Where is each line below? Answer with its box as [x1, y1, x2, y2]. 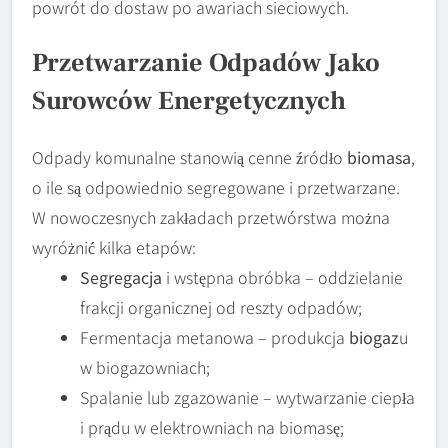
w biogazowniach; [80, 354, 210, 379]
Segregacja [80, 264, 162, 289]
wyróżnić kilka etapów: [32, 234, 196, 259]
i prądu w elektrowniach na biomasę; [80, 414, 344, 439]
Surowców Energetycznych [32, 84, 346, 119]
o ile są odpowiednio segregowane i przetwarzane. [32, 174, 400, 199]
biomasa [347, 144, 411, 169]
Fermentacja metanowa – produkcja [80, 324, 349, 349]
